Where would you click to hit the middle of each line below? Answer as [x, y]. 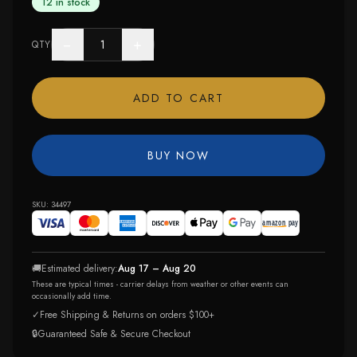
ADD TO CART [178, 98]
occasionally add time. [72, 296]
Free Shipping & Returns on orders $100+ [127, 315]
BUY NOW [178, 155]
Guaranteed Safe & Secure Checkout [114, 334]
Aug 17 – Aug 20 [157, 269]
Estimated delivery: [80, 269]
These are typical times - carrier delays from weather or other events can [160, 284]
